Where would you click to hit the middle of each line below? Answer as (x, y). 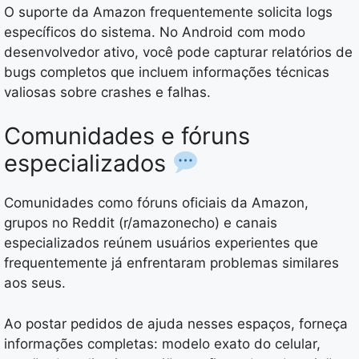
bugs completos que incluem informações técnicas (167, 72)
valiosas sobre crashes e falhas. (107, 92)
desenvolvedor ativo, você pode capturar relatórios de (178, 52)
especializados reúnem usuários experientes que (161, 243)
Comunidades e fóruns (127, 136)
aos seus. (35, 283)
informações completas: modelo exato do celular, (162, 343)
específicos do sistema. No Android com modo (155, 32)
